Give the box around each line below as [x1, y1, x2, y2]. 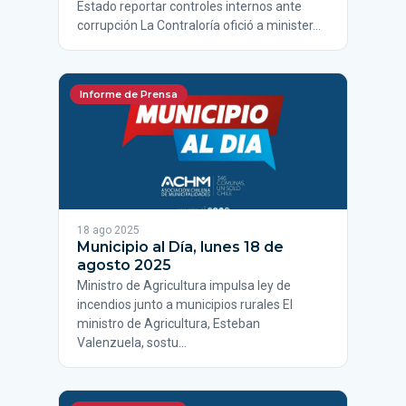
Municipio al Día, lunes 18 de [77, 238, 284, 256]
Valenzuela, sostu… [77, 335, 187, 350]
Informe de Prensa [80, 88, 178, 101]
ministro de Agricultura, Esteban [77, 316, 260, 331]
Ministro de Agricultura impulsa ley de [77, 278, 291, 293]
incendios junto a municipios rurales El [77, 297, 293, 312]
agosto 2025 [77, 256, 171, 274]
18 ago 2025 [77, 224, 140, 237]
